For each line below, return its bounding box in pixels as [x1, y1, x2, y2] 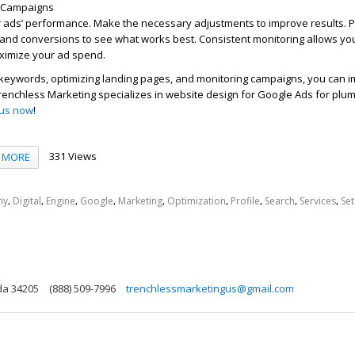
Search [265, 193, 295, 208]
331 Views [48, 148, 97, 163]
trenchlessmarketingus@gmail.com [126, 281, 294, 296]
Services [300, 193, 336, 208]
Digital [13, 193, 41, 208]
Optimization [167, 193, 226, 208]
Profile [231, 193, 260, 208]
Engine [46, 193, 75, 208]
